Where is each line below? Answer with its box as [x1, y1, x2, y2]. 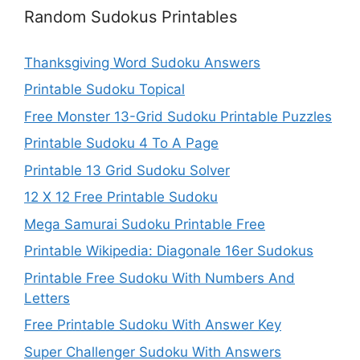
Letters [24, 289, 70, 306]
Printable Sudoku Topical [24, 81, 185, 97]
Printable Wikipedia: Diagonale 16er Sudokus [24, 243, 313, 259]
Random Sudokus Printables [24, 6, 237, 27]
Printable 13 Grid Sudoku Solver [24, 162, 230, 178]
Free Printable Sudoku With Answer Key [24, 317, 281, 333]
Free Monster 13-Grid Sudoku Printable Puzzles [24, 108, 332, 125]
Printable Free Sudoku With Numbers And [24, 269, 295, 286]
